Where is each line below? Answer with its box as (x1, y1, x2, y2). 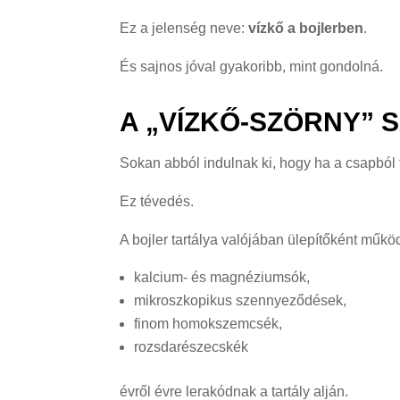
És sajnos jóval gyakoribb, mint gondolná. (120, 58, 384, 74)
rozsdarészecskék (134, 338, 249, 354)
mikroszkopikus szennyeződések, (134, 292, 347, 308)
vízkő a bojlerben (248, 20, 364, 36)
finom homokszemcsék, (134, 315, 283, 331)
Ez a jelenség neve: (120, 20, 249, 36)
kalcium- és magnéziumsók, (134, 269, 311, 285)
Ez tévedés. (120, 193, 195, 209)
